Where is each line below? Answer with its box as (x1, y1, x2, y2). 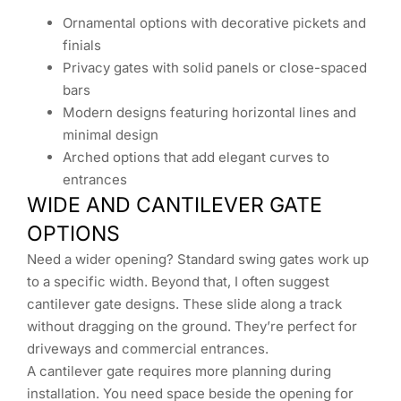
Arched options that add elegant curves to (63, 148, 329, 166)
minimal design (63, 125, 158, 143)
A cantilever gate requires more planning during (27, 362, 331, 380)
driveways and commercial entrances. (27, 339, 269, 357)
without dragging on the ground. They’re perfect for (27, 317, 357, 335)
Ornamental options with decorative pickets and (63, 13, 366, 31)
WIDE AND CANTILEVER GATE (27, 192, 322, 218)
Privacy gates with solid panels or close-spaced (63, 58, 367, 76)
